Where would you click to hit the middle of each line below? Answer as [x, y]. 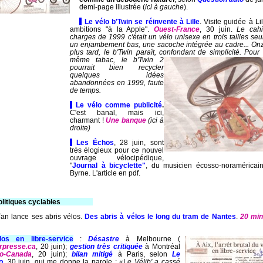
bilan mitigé [92, 254]
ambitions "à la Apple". [112, 29]
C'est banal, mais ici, [117, 112]
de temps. [86, 90]
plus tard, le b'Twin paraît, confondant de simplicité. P [160, 52]
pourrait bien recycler [117, 67]
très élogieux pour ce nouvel [117, 150]
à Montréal [161, 246]
